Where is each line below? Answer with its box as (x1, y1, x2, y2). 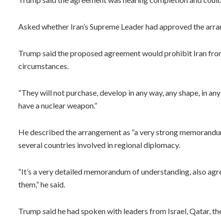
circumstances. (18, 61, 69, 71)
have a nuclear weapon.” (18, 100, 97, 110)
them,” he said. (18, 179, 65, 189)
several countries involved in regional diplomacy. (18, 140, 180, 149)
